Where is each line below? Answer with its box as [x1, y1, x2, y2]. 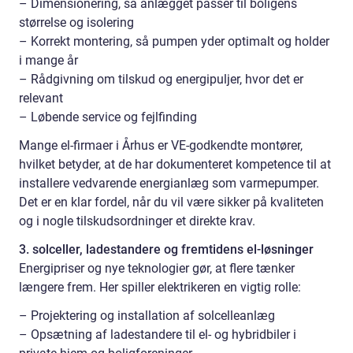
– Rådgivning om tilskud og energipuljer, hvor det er [19, 72, 303, 87]
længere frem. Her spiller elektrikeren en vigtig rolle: [19, 280, 301, 295]
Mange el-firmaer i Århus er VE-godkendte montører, [19, 138, 303, 154]
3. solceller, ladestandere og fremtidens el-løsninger [19, 242, 314, 258]
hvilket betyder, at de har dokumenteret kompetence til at [19, 157, 331, 173]
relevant [19, 91, 63, 106]
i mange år [19, 53, 78, 69]
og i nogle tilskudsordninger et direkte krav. [19, 214, 255, 229]
